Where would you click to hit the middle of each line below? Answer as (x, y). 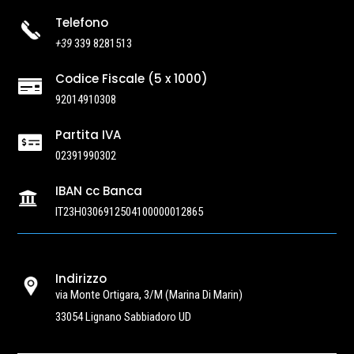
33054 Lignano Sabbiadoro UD (123, 317)
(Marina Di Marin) (203, 295)
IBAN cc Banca (98, 191)
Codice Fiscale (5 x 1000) (131, 79)
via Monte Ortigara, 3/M (110, 295)
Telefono (81, 23)
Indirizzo (81, 279)
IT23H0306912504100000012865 (129, 212)
